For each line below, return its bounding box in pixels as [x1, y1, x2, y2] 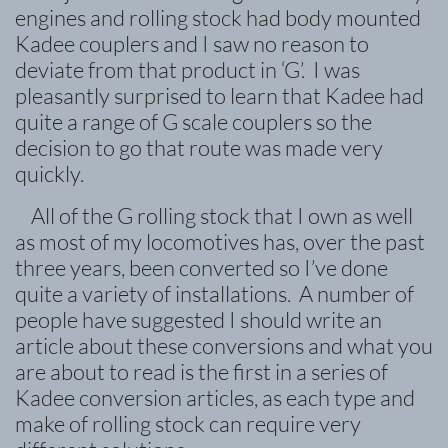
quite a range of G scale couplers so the [15, 108, 372, 135]
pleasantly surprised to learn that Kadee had [15, 82, 424, 109]
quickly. [15, 160, 88, 187]
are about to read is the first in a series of [15, 358, 388, 385]
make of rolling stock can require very [15, 410, 361, 437]
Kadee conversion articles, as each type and [15, 384, 415, 411]
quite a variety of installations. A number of [15, 280, 414, 307]
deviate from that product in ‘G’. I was [15, 56, 360, 83]
